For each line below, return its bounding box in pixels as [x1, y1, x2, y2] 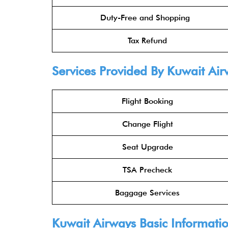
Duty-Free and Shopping [100, 13, 195, 22]
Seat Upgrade [122, 142, 173, 152]
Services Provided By [52, 64, 167, 78]
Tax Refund [128, 36, 167, 45]
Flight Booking [122, 96, 173, 106]
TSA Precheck [123, 165, 172, 175]
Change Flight [122, 119, 173, 129]
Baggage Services [115, 188, 180, 197]
